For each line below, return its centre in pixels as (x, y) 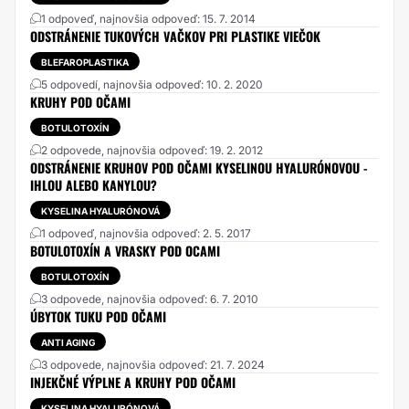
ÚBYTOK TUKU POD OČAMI (98, 316)
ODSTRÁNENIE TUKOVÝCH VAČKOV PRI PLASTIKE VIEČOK (175, 36)
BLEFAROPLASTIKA (85, 62)
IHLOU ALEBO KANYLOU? (94, 185)
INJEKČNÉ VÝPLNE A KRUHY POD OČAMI (133, 382)
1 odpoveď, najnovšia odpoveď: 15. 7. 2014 (148, 19)
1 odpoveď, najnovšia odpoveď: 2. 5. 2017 (146, 233)
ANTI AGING (68, 342)
